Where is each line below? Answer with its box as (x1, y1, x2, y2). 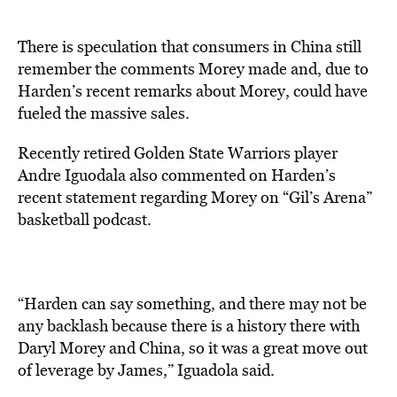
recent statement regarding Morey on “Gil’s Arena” (18, 186, 372, 208)
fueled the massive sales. (18, 102, 190, 124)
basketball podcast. (18, 208, 152, 230)
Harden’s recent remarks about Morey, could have (18, 80, 368, 102)
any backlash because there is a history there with (18, 315, 360, 337)
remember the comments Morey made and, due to (18, 58, 369, 80)
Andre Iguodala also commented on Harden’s (18, 164, 336, 186)
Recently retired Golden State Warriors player (18, 142, 338, 164)
